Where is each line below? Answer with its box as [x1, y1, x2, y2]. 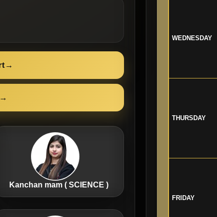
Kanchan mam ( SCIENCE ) [9, 180, 108, 189]
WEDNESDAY [171, 34, 212, 42]
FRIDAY [171, 194, 195, 201]
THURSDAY [171, 114, 206, 122]
